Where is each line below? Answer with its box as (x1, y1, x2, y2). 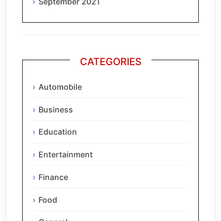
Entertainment (38, 149, 93, 160)
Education (38, 127, 77, 137)
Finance (38, 172, 68, 182)
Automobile (38, 81, 82, 92)
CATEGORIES (79, 56, 142, 68)
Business (38, 104, 73, 114)
